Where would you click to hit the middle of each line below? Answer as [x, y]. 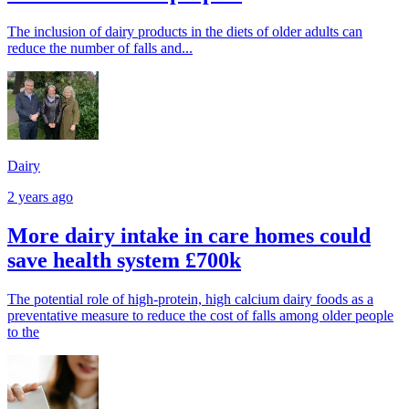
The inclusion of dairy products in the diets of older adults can [185, 31]
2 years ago [40, 196]
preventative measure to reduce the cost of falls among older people [200, 315]
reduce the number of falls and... [100, 47]
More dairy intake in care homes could [189, 235]
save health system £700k [124, 260]
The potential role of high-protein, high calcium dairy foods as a [190, 299]
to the [23, 331]
